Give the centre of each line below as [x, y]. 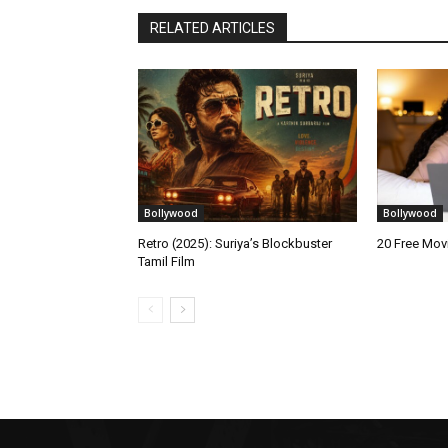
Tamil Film [166, 262]
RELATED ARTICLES [212, 28]
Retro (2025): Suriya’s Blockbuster [235, 244]
